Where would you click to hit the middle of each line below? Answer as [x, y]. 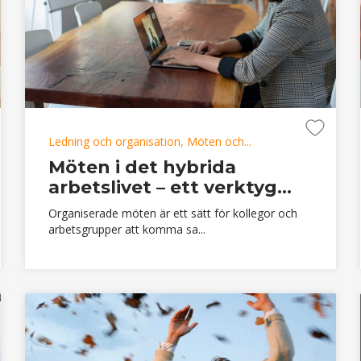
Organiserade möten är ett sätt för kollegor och [172, 213]
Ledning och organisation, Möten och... [149, 141]
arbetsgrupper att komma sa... [127, 229]
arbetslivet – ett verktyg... [170, 187]
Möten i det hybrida [142, 167]
